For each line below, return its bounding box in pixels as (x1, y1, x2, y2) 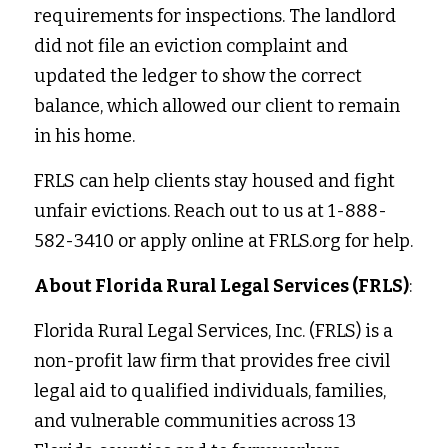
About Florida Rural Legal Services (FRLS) (34, 275, 409, 298)
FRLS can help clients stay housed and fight (34, 170, 395, 193)
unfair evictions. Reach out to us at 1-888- (34, 200, 387, 223)
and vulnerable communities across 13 (34, 410, 356, 433)
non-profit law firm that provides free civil (34, 350, 390, 373)
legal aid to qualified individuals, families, (34, 380, 386, 403)
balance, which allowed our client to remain (34, 95, 400, 118)
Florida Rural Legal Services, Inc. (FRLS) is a (34, 320, 393, 343)
